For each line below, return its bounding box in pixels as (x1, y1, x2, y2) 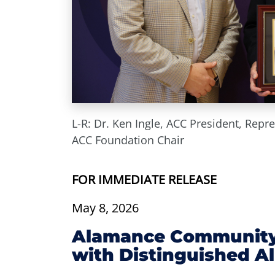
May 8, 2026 (72, 199, 139, 216)
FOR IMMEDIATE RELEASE (72, 171, 217, 188)
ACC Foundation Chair (72, 132, 184, 147)
